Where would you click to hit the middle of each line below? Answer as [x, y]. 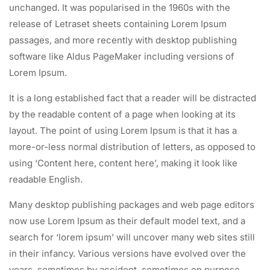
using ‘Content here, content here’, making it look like [123, 163]
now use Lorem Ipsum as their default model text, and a [127, 221]
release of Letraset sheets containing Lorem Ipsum [118, 24]
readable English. [46, 180]
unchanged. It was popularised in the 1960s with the [120, 8]
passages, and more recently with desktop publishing [123, 40]
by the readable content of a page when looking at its [122, 115]
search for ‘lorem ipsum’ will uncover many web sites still [132, 237]
